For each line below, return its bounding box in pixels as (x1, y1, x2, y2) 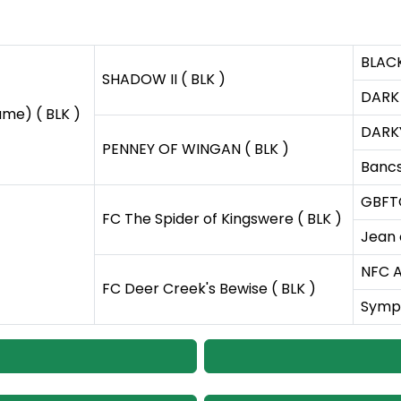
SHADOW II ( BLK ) (102, 69, 226, 90)
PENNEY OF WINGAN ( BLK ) (102, 139, 289, 160)
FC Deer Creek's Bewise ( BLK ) (102, 278, 316, 300)
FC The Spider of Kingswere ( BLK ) (102, 209, 342, 230)
